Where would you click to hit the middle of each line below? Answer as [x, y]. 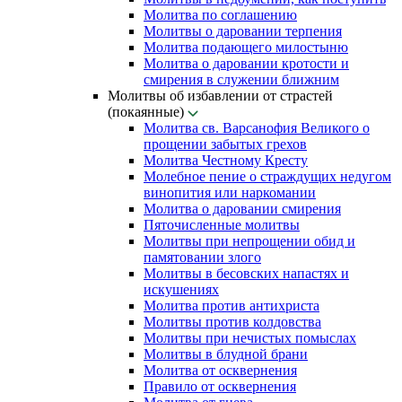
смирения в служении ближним [241, 79]
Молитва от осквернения [220, 370]
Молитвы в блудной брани [226, 354]
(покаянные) [148, 112]
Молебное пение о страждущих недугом [267, 176]
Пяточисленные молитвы [222, 225]
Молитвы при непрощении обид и [249, 241]
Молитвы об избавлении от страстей [220, 96]
